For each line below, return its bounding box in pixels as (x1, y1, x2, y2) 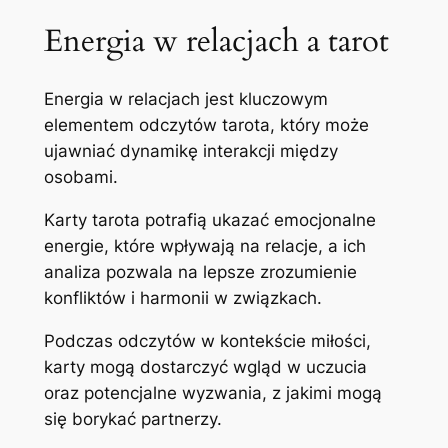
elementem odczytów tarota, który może (43, 115, 369, 136)
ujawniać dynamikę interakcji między (43, 141, 338, 162)
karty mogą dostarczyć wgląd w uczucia (43, 356, 367, 377)
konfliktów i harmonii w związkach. (43, 287, 322, 308)
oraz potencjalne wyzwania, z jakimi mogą (43, 382, 382, 403)
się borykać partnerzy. (43, 408, 222, 429)
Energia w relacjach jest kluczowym (43, 89, 328, 110)
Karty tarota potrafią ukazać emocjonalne (43, 209, 376, 230)
